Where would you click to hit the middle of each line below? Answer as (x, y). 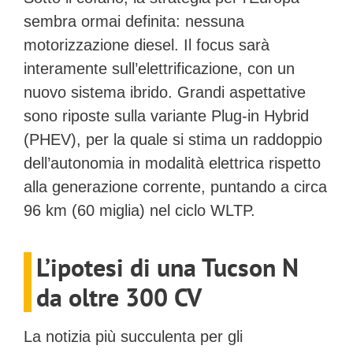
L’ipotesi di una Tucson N (167, 267)
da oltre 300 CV (119, 297)
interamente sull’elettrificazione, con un (159, 68)
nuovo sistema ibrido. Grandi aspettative (165, 92)
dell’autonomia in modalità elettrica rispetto (172, 163)
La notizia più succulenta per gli (133, 336)
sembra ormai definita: (104, 21)
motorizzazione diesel (99, 45)
